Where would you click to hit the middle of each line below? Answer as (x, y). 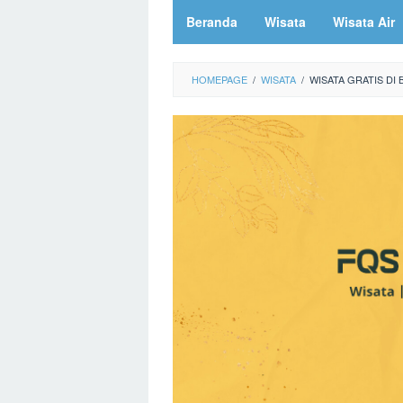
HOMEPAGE (219, 79)
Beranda (212, 22)
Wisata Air (364, 22)
